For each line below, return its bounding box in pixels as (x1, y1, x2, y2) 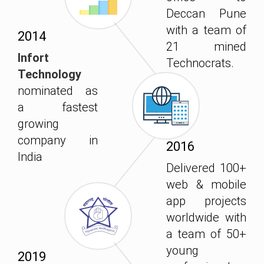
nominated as (18, 84, 98, 98)
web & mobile (166, 177, 246, 192)
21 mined (166, 39, 246, 54)
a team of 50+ (166, 227, 246, 242)
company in (18, 133, 98, 148)
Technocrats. (166, 56, 235, 71)
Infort (18, 51, 49, 65)
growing (18, 117, 59, 131)
